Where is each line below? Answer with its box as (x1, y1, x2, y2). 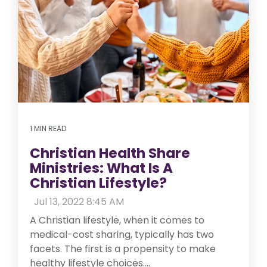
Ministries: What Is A (30, 158, 173, 178)
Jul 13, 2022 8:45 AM (34, 194, 124, 209)
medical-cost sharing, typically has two (30, 227, 214, 241)
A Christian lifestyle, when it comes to (30, 213, 204, 227)
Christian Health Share (30, 143, 190, 163)
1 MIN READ (30, 123, 66, 133)
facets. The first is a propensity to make (30, 241, 216, 256)
